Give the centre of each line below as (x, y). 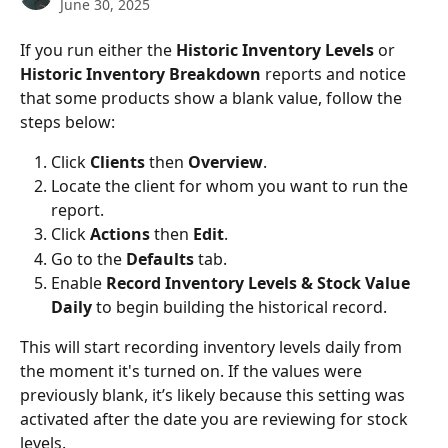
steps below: (67, 122)
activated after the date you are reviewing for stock (216, 419)
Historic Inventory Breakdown (140, 74)
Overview (225, 162)
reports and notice (335, 74)
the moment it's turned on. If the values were (193, 371)
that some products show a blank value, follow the (213, 98)
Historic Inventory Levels (275, 50)
